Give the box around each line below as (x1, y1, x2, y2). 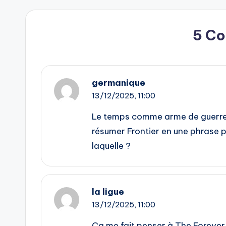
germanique (92, 77, 145, 89)
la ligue (92, 186, 124, 198)
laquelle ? (92, 140, 131, 152)
